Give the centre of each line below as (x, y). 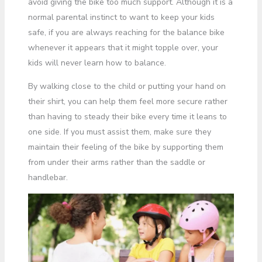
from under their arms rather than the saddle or (116, 162)
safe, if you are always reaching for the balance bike (126, 32)
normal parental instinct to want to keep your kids (121, 17)
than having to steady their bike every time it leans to (127, 117)
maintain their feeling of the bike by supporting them (125, 147)
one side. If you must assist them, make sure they (119, 132)
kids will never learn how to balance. (97, 63)
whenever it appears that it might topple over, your (123, 48)
